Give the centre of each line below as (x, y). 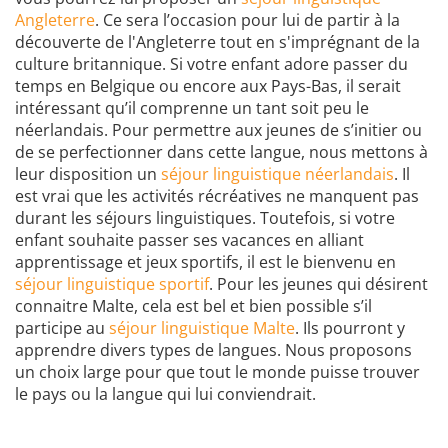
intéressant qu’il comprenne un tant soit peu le (192, 108)
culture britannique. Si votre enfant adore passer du (211, 64)
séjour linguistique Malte (202, 328)
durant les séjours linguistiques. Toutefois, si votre (205, 218)
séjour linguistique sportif (112, 284)
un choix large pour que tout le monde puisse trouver (217, 372)
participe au (62, 328)
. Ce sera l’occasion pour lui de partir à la (247, 20)
